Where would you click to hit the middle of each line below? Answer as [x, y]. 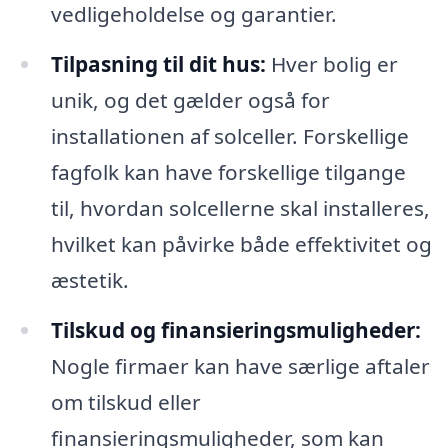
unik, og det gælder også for [190, 100]
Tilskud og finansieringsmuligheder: [235, 329]
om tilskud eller [125, 401]
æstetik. [89, 280]
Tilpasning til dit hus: [158, 64]
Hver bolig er [331, 64]
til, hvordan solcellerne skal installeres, [240, 208]
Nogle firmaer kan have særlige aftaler [240, 365]
